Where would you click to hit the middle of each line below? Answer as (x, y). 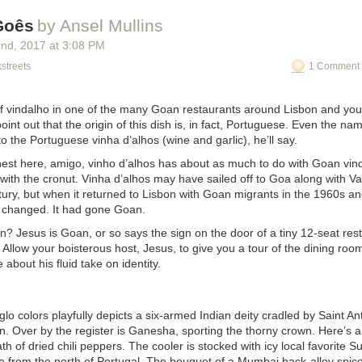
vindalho (28, 109)
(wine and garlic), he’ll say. (228, 140)
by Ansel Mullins (100, 25)
